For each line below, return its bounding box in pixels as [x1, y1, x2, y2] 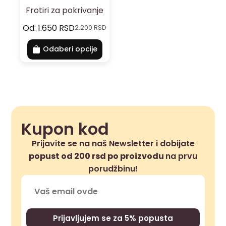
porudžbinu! [88, 162, 138, 175]
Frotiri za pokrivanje [26, 4, 104, 16]
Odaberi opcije [42, 44, 97, 54]
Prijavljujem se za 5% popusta [53, 213, 173, 224]
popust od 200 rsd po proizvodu [29, 150, 165, 162]
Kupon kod [21, 117, 109, 140]
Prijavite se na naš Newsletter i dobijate [31, 137, 195, 149]
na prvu [165, 150, 197, 162]
